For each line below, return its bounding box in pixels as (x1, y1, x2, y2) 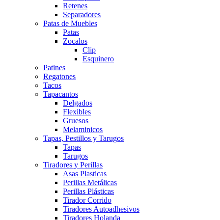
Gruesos (63, 116, 88, 125)
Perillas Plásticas (63, 187, 114, 195)
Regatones (43, 72, 76, 81)
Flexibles (63, 107, 91, 116)
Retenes (63, 1, 87, 10)
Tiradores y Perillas (43, 160, 103, 169)
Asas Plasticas (63, 169, 107, 178)
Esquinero (82, 54, 114, 63)
